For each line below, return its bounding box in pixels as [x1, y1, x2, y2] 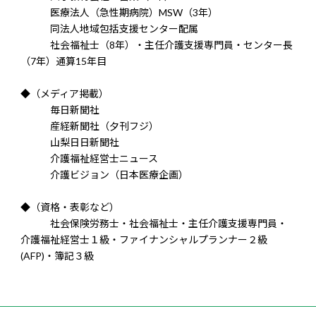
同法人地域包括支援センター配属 [20, 23, 198, 35]
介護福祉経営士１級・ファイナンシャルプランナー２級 [20, 233, 267, 246]
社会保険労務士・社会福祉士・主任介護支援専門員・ [20, 217, 287, 230]
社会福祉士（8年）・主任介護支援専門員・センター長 [20, 39, 293, 51]
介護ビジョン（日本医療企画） [20, 169, 188, 181]
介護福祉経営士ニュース [20, 152, 158, 165]
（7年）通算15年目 [20, 55, 107, 68]
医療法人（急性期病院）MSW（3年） [20, 6, 218, 19]
